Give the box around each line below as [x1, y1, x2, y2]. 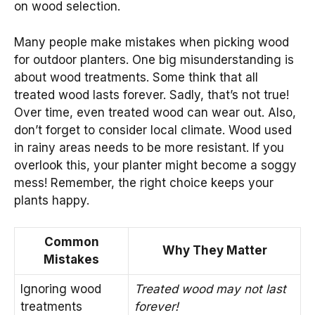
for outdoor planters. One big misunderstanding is [14, 52, 294, 67]
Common [44, 235, 99, 250]
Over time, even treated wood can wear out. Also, [14, 105, 296, 120]
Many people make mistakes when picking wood [14, 34, 289, 49]
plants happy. [14, 193, 89, 207]
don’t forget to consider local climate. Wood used [14, 122, 292, 137]
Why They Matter [162, 243, 267, 258]
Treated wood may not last [134, 282, 286, 297]
